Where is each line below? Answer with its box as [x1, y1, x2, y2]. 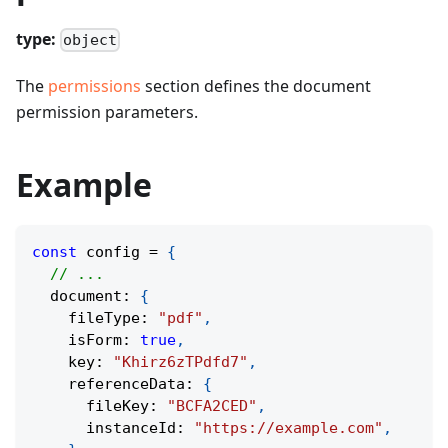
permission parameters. [16, 101, 198, 124]
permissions [48, 75, 141, 98]
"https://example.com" [194, 419, 383, 438]
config [77, 243, 149, 262]
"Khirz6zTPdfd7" [113, 353, 248, 372]
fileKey [32, 397, 149, 416]
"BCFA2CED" [167, 397, 257, 416]
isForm [32, 331, 122, 350]
